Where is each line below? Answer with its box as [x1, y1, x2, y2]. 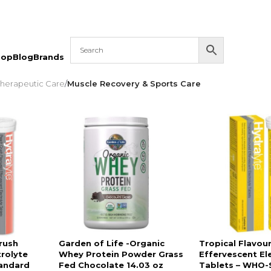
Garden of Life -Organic [59, 238, 165, 249]
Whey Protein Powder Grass [59, 249, 184, 260]
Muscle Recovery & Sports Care [67, 79, 201, 88]
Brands [33, 51, 64, 62]
